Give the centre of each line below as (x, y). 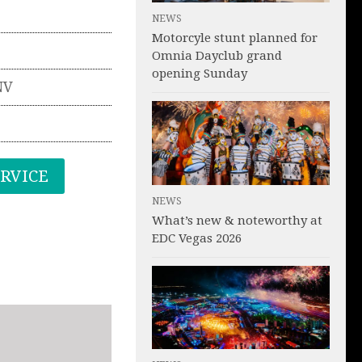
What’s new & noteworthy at (237, 220)
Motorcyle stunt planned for (235, 38)
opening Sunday (200, 73)
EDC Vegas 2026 (197, 238)
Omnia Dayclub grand (217, 55)
